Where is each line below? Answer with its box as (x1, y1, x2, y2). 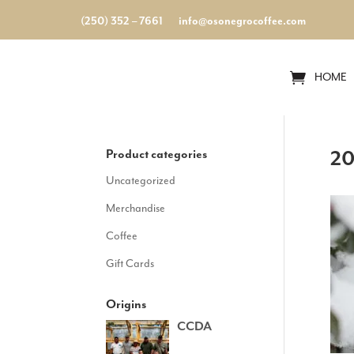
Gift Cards (106, 257, 155, 270)
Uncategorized (106, 174, 176, 187)
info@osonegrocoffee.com (179, 14, 306, 28)
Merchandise (106, 201, 166, 215)
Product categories (106, 147, 208, 162)
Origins (106, 297, 147, 312)
